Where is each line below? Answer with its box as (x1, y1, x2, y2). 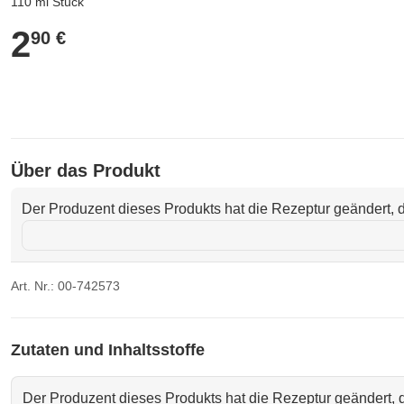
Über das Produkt (11, 161, 161, 180)
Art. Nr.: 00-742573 (11, 279, 120, 293)
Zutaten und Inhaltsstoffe (11, 341, 205, 359)
